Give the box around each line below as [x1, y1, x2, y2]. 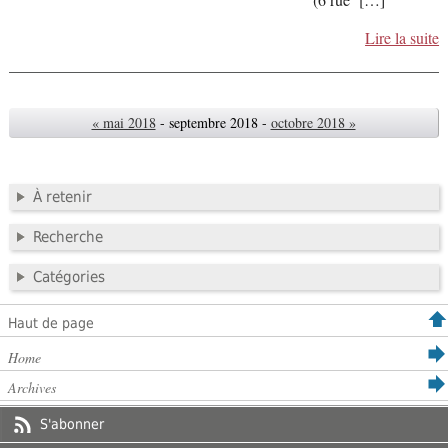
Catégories [32, 268, 105, 287]
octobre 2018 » [270, 113, 356, 132]
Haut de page [8, 315, 94, 332]
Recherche [32, 228, 103, 247]
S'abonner [40, 416, 104, 433]
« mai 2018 [91, 113, 156, 132]
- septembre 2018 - [155, 113, 271, 132]
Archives [8, 378, 56, 398]
